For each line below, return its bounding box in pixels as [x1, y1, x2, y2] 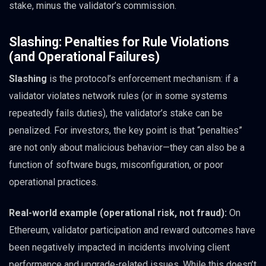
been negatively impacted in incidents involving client [9, 241, 230, 253]
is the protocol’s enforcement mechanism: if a [47, 72, 238, 84]
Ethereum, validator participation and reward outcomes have [9, 224, 255, 236]
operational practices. [9, 176, 98, 188]
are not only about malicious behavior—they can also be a [9, 141, 245, 153]
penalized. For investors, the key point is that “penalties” [9, 124, 242, 136]
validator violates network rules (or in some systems [9, 90, 227, 102]
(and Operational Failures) [9, 49, 160, 64]
